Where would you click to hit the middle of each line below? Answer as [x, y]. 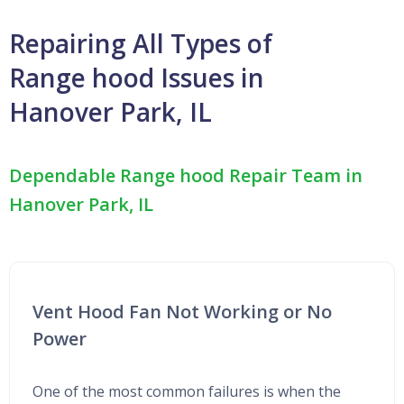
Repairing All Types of [141, 43]
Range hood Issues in [137, 77]
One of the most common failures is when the [187, 391]
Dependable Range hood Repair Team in [186, 175]
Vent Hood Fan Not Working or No [182, 311]
